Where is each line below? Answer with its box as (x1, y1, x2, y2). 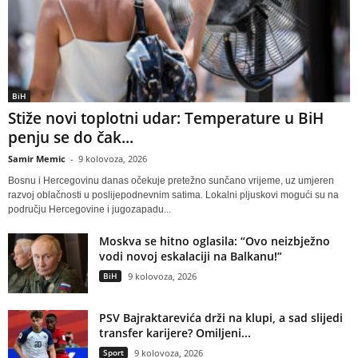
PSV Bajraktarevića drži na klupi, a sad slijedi (99, 310, 343, 326)
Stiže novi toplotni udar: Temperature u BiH (8, 108, 324, 129)
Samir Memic (8, 153, 66, 165)
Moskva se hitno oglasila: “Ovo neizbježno (99, 233, 330, 249)
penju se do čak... (8, 127, 133, 149)
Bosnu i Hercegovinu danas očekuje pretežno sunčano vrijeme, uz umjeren (8, 175, 334, 187)
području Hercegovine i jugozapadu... (8, 204, 171, 216)
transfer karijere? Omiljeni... (99, 325, 251, 341)
